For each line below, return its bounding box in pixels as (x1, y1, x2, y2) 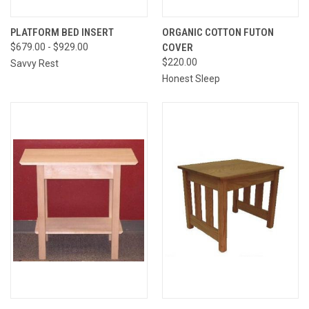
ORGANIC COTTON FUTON (161, 26, 274, 39)
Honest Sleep (161, 72, 220, 84)
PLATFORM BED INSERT (10, 26, 114, 39)
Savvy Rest (10, 57, 59, 69)
